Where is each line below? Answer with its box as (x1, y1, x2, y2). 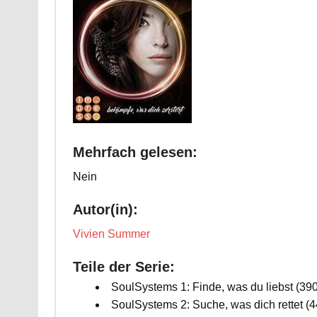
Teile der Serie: (72, 258, 175, 275)
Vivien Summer (72, 227, 150, 240)
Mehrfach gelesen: (72, 144, 197, 160)
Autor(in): (72, 201, 138, 217)
